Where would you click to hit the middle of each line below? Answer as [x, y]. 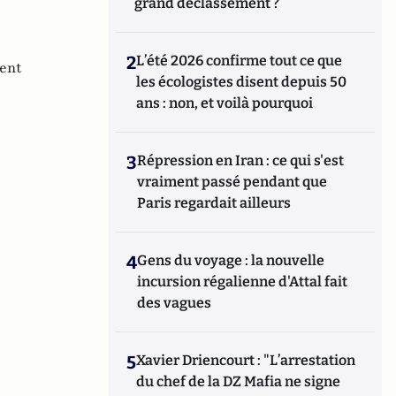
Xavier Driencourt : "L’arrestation [246, 360]
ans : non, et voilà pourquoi [225, 103]
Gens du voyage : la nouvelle [231, 260]
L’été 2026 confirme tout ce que [240, 61]
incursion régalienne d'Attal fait [243, 282]
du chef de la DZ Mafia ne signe [239, 381]
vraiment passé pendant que [232, 182]
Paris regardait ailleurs [214, 203]
